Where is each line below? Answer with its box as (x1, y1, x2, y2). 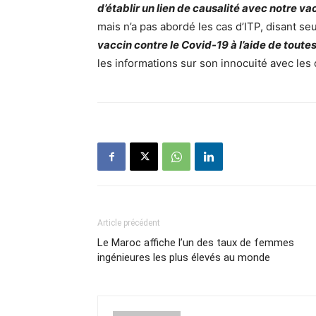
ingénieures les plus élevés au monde (97, 251, 270, 264)
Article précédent (97, 218, 160, 228)
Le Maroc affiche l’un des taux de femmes (97, 236, 294, 249)
